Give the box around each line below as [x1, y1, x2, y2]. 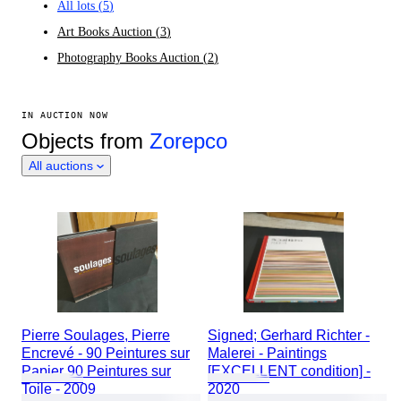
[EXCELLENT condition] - [208, 363, 371, 379]
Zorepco [149, 129, 227, 153]
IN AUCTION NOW [21, 110, 108, 120]
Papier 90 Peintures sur [21, 363, 171, 379]
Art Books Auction [57, 25, 152, 38]
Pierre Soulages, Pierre [21, 328, 170, 343]
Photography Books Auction [57, 51, 200, 64]
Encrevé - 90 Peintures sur [21, 346, 190, 361]
